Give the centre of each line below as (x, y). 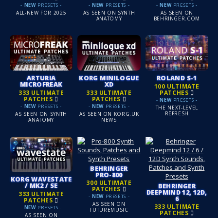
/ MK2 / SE (41, 186)
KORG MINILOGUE (109, 78)
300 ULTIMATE (109, 182)
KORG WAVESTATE (41, 179)
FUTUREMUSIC (109, 210)
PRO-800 (109, 174)
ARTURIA (41, 78)
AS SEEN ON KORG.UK (109, 114)
